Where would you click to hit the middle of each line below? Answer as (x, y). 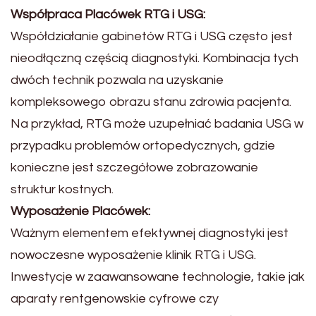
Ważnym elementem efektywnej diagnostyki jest (150, 233)
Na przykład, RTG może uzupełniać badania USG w (157, 123)
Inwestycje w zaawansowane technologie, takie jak (158, 276)
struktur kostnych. (62, 189)
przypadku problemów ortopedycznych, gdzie (143, 145)
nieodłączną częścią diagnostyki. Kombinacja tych (154, 58)
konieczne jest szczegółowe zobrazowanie (134, 167)
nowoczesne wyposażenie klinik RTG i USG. (133, 255)
